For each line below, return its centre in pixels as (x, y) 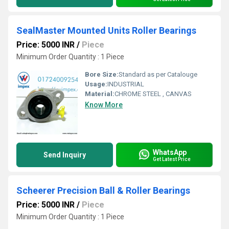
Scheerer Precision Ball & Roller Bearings (103, 190)
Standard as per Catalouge (158, 74)
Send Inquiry (65, 155)
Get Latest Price (172, 159)
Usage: (96, 84)
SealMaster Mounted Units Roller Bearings (106, 30)
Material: (100, 94)
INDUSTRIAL (126, 84)
